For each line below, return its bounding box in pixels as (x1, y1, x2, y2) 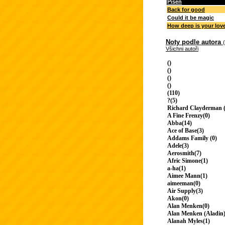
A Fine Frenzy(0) (167, 112, 210, 120)
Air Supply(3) (167, 187, 203, 195)
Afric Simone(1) (167, 157, 208, 165)
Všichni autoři (166, 46, 198, 52)
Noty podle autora (166, 38, 223, 46)
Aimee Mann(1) (167, 172, 207, 180)
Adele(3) (167, 142, 189, 150)
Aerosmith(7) (167, 150, 201, 157)
